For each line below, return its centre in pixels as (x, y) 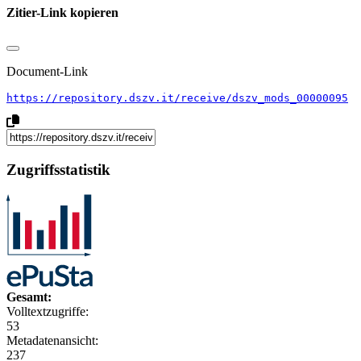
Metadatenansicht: (52, 340)
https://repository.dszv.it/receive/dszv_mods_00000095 (177, 98)
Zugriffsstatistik (58, 169)
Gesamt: (29, 297)
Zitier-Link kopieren (62, 12)
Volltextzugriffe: (48, 311)
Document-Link (47, 72)
